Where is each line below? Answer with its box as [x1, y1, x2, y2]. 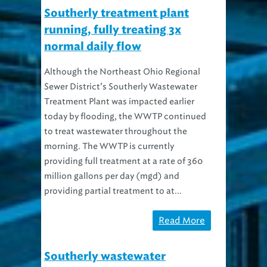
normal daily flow [44, 41, 141, 52]
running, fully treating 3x [44, 24, 181, 36]
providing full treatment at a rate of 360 [44, 156, 203, 166]
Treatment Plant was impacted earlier [44, 96, 194, 107]
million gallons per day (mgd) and [44, 170, 179, 181]
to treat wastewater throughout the [44, 126, 187, 136]
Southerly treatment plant [44, 8, 189, 19]
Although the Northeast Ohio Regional [44, 66, 200, 77]
